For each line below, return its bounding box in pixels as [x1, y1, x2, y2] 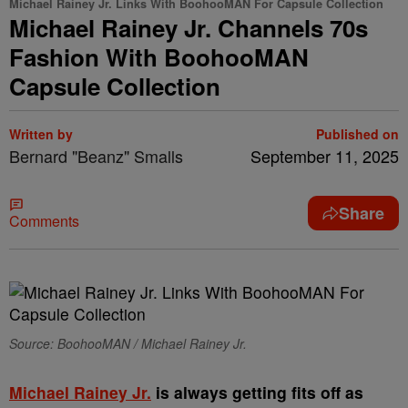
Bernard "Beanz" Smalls [9, 144, 183, 168]
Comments [9, 210, 79, 231]
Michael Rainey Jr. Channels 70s [9, 11, 368, 45]
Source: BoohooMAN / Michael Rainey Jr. [9, 334, 247, 352]
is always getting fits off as [151, 381, 363, 403]
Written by [9, 125, 73, 143]
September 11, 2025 [250, 144, 399, 168]
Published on [316, 125, 399, 143]
